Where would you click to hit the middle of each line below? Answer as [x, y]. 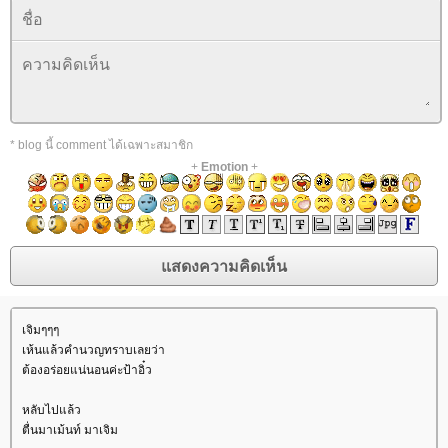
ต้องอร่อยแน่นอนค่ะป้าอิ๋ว [87, 370]
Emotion [224, 167]
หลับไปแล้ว [51, 410]
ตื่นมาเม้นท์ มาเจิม [70, 430]
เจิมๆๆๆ [40, 330]
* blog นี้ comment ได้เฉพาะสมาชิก [101, 145]
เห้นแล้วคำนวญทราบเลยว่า [93, 350]
